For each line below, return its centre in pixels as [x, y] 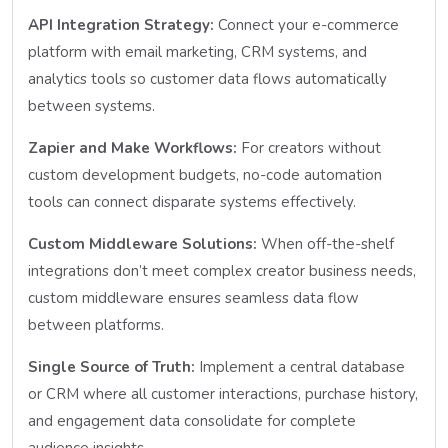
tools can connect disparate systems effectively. [192, 201]
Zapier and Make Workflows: [132, 147]
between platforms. [96, 324]
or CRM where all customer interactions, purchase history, [223, 393]
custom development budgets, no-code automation [205, 174]
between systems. [91, 105]
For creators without [309, 147]
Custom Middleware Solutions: [142, 243]
